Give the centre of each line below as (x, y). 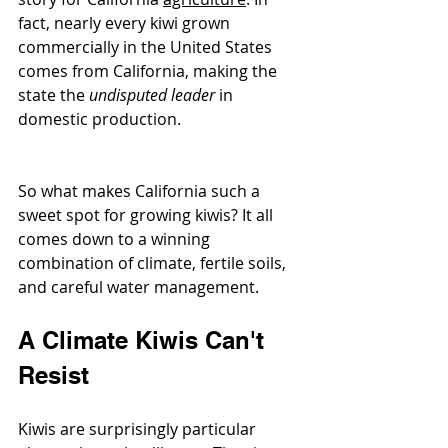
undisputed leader (152, 95)
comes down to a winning (116, 239)
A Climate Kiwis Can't (144, 340)
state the (53, 95)
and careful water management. (138, 287)
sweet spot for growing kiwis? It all (147, 215)
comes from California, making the (149, 71)
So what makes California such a (141, 191)
